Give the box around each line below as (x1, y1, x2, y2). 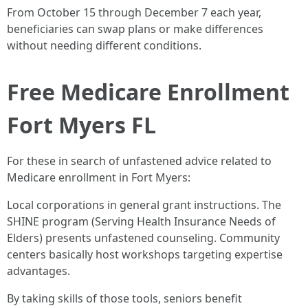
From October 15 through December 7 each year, (7, 5, 261, 20)
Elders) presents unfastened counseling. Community (7, 230, 280, 245)
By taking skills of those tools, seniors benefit (7, 291, 242, 306)
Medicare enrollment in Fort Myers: (7, 170, 190, 185)
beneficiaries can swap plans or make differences (7, 21, 263, 36)
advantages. (7, 263, 70, 278)
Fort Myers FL (7, 110, 156, 140)
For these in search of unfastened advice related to (7, 153, 272, 168)
